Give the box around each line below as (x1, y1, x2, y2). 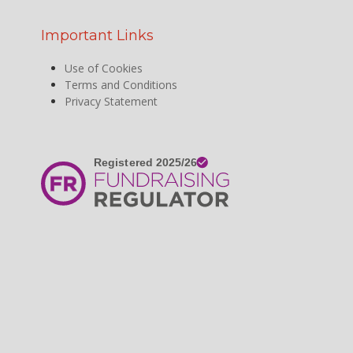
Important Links (41, 26, 154, 44)
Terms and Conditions (65, 76, 178, 92)
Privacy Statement (65, 93, 158, 109)
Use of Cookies (65, 60, 143, 76)
